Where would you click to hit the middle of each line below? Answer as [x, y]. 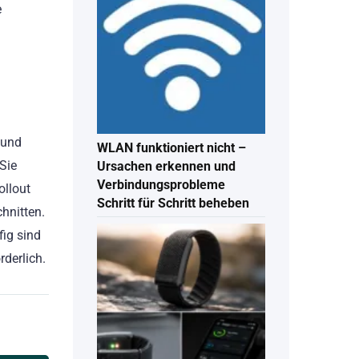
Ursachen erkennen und [166, 167]
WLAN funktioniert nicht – [171, 148]
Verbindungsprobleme [161, 185]
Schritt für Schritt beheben [173, 204]
